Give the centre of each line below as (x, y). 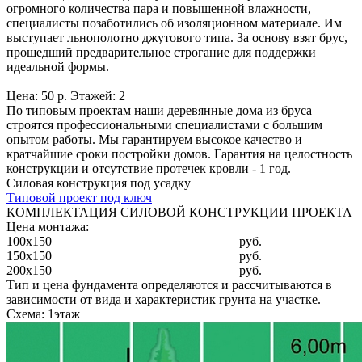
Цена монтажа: (48, 227)
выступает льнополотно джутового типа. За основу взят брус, (177, 38)
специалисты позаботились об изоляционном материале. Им (174, 23)
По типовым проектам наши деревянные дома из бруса (159, 111)
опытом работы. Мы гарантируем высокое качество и (154, 140)
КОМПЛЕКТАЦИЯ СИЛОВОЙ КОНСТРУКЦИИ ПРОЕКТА (179, 213)
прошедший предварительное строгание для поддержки (161, 53)
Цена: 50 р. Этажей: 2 (66, 96)
